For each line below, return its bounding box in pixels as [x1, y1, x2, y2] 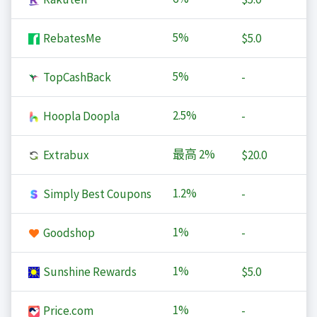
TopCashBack [40, 69, 111, 86]
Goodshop [40, 225, 95, 241]
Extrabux [40, 147, 89, 163]
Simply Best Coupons [40, 186, 151, 202]
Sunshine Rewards [40, 264, 137, 280]
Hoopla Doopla [40, 108, 120, 125]
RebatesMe [40, 30, 101, 47]
